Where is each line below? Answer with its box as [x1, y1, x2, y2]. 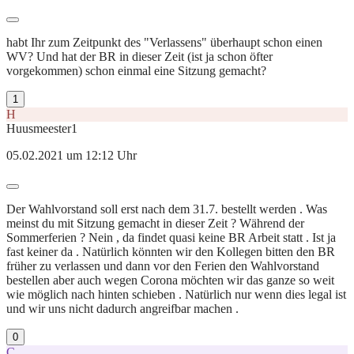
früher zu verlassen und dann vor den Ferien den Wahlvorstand [6, 258, 319, 273]
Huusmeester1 [6, 121, 77, 135]
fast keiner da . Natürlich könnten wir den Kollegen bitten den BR [6, 244, 335, 258]
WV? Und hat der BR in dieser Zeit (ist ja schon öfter [6, 49, 273, 63]
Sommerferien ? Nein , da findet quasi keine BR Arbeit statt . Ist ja [6, 230, 336, 244]
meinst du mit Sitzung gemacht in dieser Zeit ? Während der [6, 216, 304, 230]
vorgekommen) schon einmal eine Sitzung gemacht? [6, 63, 266, 77]
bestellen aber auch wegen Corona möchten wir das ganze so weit [6, 273, 334, 287]
